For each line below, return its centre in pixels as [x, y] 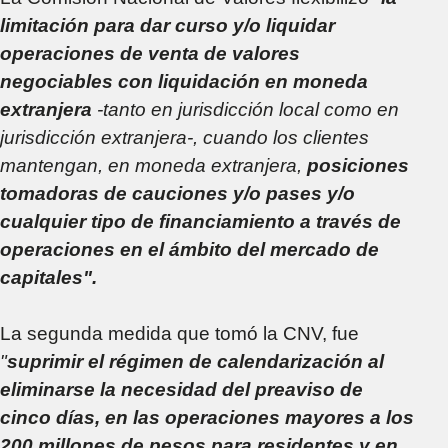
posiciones [358, 166]
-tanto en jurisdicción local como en [248, 110]
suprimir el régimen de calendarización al [195, 362]
